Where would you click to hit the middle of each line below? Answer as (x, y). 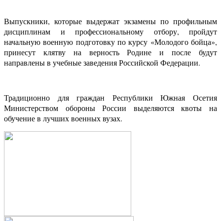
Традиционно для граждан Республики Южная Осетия (110, 98)
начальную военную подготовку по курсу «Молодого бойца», (110, 42)
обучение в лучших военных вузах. (63, 118)
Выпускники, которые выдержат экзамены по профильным (110, 21)
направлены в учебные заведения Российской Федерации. (102, 63)
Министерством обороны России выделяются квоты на (110, 108)
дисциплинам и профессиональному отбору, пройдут (110, 32)
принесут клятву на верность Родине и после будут (110, 52)
